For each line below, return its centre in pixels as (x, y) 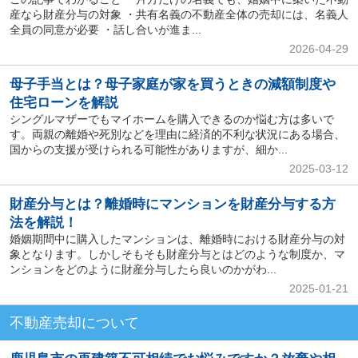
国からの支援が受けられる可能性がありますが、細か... (148, 150)
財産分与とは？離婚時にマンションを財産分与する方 (172, 205)
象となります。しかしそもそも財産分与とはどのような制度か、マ (177, 255)
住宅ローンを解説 (64, 103)
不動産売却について (74, 322)
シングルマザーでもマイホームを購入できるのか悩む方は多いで (171, 119)
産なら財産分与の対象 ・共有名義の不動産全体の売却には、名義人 (179, 15)
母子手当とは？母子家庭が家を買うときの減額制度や (172, 85)
